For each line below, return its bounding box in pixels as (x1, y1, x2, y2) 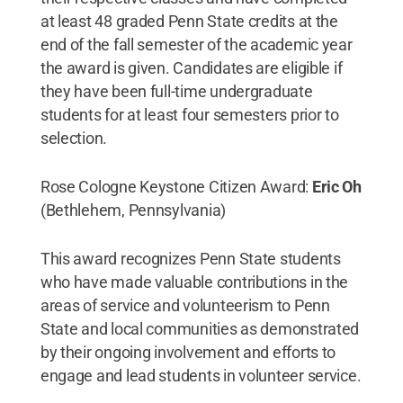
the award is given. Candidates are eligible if (40, 58, 343, 77)
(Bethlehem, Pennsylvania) (40, 200, 227, 219)
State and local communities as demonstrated (40, 318, 360, 338)
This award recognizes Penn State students (40, 248, 341, 268)
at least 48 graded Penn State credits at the (40, 11, 338, 31)
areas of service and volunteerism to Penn (40, 295, 330, 315)
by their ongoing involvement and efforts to (40, 342, 336, 362)
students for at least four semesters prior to (40, 104, 339, 124)
